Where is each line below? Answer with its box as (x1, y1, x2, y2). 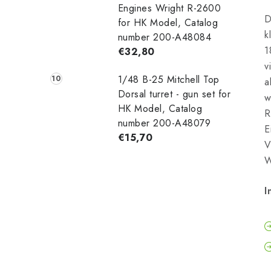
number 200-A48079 (117, 116, 211, 130)
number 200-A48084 (117, 30, 212, 44)
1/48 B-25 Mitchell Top (117, 72, 220, 87)
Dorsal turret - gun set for (117, 87, 231, 101)
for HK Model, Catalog (117, 15, 218, 30)
